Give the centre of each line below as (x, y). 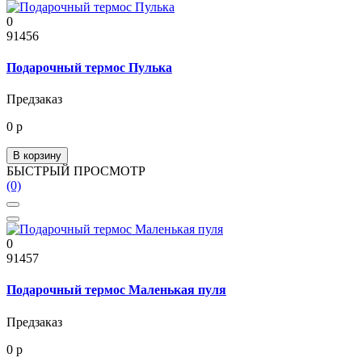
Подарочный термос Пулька (89, 67)
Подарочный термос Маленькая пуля (116, 290)
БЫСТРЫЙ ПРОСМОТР (76, 171)
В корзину (37, 156)
